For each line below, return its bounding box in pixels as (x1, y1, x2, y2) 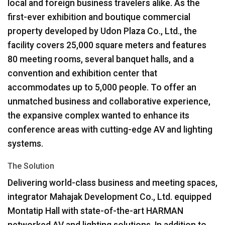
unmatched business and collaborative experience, (8, 96, 210, 106)
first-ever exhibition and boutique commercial (8, 12, 190, 22)
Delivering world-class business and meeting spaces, (8, 177, 217, 188)
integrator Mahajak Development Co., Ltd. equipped (8, 191, 211, 202)
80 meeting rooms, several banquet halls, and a (8, 54, 194, 64)
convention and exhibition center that (8, 68, 157, 78)
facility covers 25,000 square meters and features (8, 40, 206, 50)
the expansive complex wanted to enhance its (8, 110, 189, 121)
